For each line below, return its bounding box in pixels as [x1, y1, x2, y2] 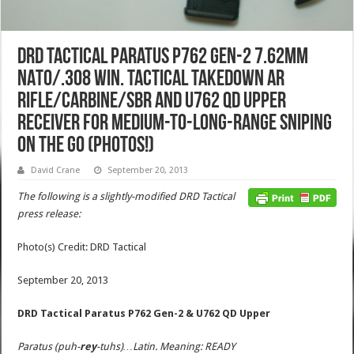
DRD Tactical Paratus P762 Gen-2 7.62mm [17, 46, 309, 69]
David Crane [31, 164, 81, 175]
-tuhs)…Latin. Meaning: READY [96, 340, 236, 352]
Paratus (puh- [17, 340, 81, 352]
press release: [17, 207, 81, 220]
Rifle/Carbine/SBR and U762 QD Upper [17, 90, 287, 113]
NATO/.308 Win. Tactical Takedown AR [17, 68, 285, 91]
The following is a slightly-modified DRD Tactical [17, 190, 235, 202]
